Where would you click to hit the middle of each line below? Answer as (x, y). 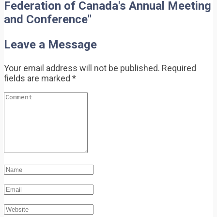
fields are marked (38, 78)
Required (179, 68)
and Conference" (48, 20)
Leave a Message (50, 45)
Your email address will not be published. (82, 68)
